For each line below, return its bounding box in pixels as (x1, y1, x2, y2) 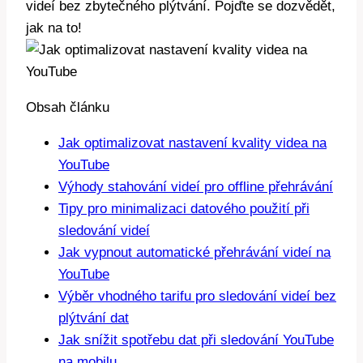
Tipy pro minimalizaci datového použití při (58, 201, 310, 217)
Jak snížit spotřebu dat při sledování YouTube (58, 332, 334, 348)
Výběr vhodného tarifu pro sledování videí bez (58, 288, 336, 305)
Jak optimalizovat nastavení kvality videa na (58, 135, 327, 152)
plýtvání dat (58, 310, 129, 327)
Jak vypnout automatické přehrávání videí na (58, 245, 331, 261)
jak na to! (26, 20, 82, 36)
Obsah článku (26, 100, 109, 116)
